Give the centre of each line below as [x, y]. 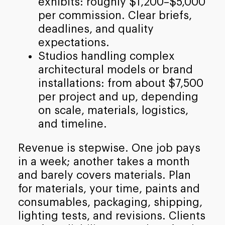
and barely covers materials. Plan [104, 176]
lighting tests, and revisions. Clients [111, 216]
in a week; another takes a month [104, 162]
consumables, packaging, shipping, [110, 203]
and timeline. [72, 124]
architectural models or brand [115, 70]
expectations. [74, 42]
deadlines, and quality [96, 29]
